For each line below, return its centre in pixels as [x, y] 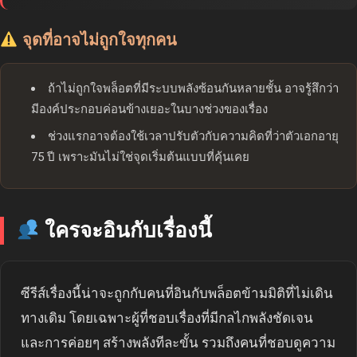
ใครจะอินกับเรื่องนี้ [126, 231]
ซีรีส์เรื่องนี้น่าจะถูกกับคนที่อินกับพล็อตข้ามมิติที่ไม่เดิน [177, 294]
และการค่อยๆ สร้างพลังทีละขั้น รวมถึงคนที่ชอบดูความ [178, 343]
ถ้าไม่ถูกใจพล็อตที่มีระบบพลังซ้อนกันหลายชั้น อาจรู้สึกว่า [193, 89]
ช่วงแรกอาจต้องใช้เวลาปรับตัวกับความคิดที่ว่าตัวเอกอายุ [193, 137]
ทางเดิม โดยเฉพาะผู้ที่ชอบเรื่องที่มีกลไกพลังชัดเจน [167, 318]
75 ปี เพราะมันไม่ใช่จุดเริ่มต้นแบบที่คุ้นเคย [140, 157]
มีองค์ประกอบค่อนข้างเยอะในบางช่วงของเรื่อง [149, 110]
